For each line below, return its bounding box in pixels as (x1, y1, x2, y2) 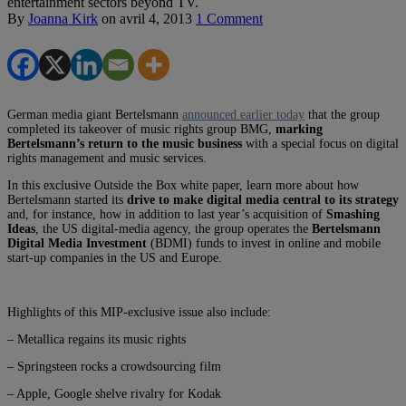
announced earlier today (182, 107, 304, 121)
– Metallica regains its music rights (7, 332, 186, 346)
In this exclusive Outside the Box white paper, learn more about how (7, 178, 359, 192)
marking (275, 121, 323, 136)
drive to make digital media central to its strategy (127, 192, 399, 207)
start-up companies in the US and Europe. (7, 250, 222, 265)
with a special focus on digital (242, 136, 399, 150)
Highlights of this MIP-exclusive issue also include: (7, 304, 271, 319)
